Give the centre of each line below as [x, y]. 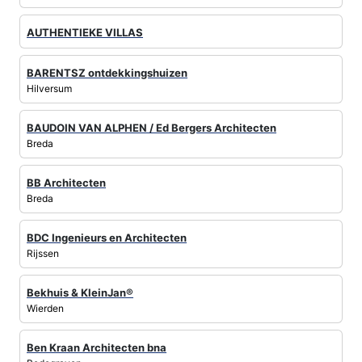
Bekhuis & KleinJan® [80, 293]
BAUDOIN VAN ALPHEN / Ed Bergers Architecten [152, 128]
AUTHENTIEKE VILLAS [85, 33]
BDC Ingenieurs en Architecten [107, 238]
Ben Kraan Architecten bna [97, 348]
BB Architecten [66, 183]
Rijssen [43, 254]
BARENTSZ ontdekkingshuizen [107, 73]
